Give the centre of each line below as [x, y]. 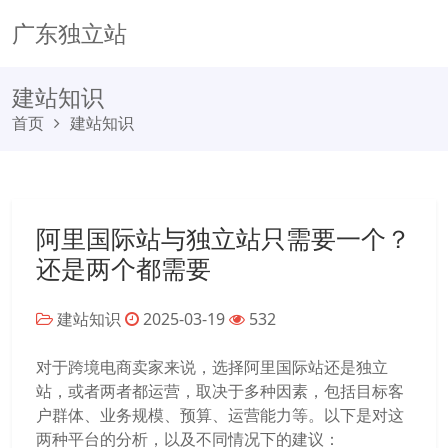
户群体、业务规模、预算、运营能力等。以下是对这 [220, 415]
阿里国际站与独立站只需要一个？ [223, 238]
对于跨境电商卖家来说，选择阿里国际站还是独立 [212, 367]
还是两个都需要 [123, 268]
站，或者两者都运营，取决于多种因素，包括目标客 [220, 391]
